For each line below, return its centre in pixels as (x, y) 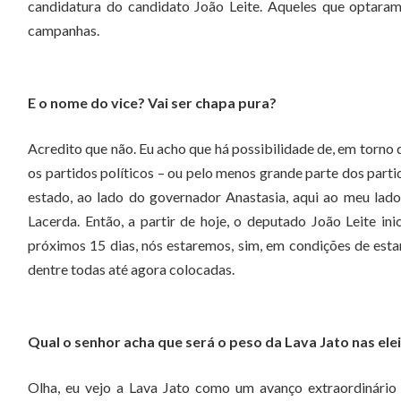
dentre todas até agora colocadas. (131, 269)
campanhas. (64, 30)
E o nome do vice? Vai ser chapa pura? (152, 102)
